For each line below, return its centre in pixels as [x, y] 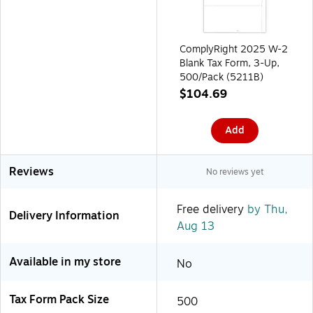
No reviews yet [235, 172]
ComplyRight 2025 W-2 [234, 49]
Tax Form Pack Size [59, 299]
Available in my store [65, 262]
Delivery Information [64, 216]
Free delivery [210, 209]
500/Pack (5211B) [221, 77]
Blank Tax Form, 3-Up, [230, 63]
